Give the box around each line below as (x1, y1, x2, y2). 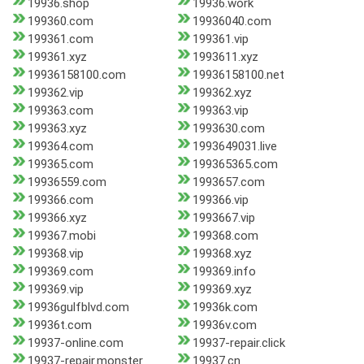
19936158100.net (192, 67, 284, 83)
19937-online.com (28, 336, 123, 351)
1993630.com (192, 121, 265, 136)
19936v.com (192, 318, 257, 333)
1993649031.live (192, 139, 277, 154)
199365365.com (192, 157, 278, 172)
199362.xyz (192, 85, 252, 101)
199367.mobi (28, 228, 96, 244)
